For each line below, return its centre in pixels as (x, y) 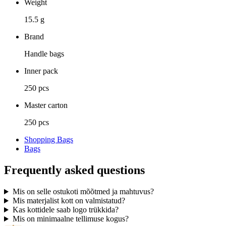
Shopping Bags (49, 140)
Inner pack (41, 71)
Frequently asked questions (74, 170)
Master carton (46, 105)
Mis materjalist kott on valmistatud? (69, 201)
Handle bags (44, 54)
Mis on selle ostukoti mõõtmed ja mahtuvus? (83, 192)
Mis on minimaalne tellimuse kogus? (70, 219)
